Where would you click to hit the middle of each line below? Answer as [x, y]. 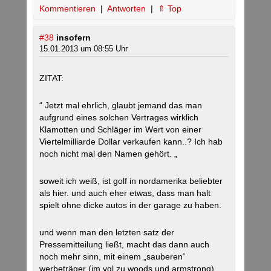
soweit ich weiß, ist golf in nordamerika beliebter [131, 181]
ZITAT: [51, 78]
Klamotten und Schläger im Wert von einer [120, 130]
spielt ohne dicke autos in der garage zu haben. [130, 205]
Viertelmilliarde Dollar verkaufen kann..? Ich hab [131, 142]
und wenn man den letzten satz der [107, 233]
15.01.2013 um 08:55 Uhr [83, 49]
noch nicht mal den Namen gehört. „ [108, 154]
